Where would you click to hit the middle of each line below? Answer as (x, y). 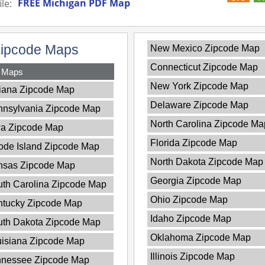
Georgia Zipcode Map (195, 180)
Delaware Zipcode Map (199, 105)
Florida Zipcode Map (193, 143)
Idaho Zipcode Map (190, 218)
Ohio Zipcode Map (189, 199)
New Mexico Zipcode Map (205, 48)
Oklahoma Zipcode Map (200, 237)
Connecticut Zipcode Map (204, 67)
